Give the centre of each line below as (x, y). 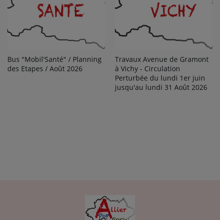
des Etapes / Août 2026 (45, 69)
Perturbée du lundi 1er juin (160, 78)
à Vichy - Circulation (148, 69)
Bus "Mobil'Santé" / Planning (55, 59)
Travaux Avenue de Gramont (162, 59)
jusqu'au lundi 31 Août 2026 (161, 87)
